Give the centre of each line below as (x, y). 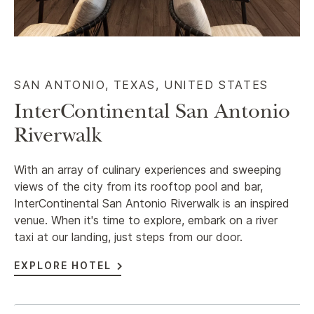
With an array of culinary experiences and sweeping (148, 170)
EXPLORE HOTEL (63, 265)
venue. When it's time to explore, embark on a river (146, 220)
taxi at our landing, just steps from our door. (130, 237)
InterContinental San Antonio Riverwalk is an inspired (152, 203)
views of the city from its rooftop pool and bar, (138, 186)
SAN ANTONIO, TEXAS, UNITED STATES (141, 85)
